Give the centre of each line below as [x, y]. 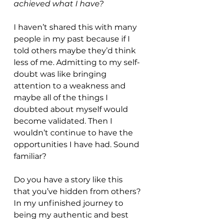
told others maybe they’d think [76, 51]
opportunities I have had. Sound [77, 145]
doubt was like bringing [61, 74]
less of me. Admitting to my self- [77, 63]
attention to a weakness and [71, 86]
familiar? [30, 156]
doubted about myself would [72, 109]
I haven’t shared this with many [76, 27]
